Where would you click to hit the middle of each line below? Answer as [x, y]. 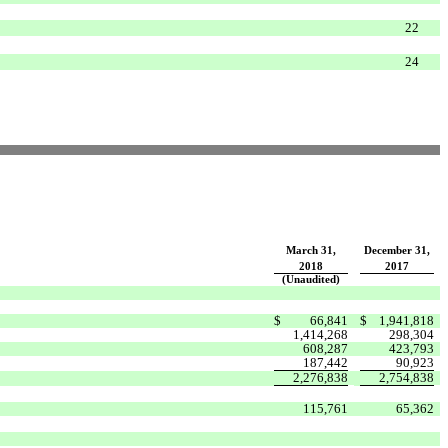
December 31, [397, 250]
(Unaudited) [311, 279]
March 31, [311, 250]
